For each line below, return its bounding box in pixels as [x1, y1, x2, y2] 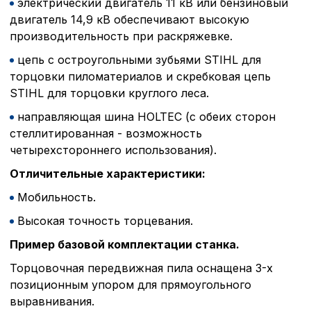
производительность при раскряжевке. [10, 28, 233, 43]
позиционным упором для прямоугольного [10, 277, 251, 292]
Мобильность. [17, 190, 96, 204]
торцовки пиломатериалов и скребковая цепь [10, 69, 271, 83]
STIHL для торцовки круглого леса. [10, 85, 209, 100]
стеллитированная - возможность [10, 126, 202, 140]
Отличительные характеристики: [10, 166, 205, 180]
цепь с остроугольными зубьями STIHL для [17, 52, 261, 67]
